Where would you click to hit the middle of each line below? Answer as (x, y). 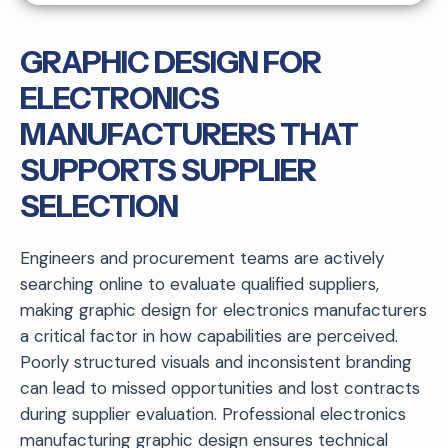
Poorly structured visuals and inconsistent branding (216, 361)
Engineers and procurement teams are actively (202, 257)
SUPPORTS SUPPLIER (168, 170)
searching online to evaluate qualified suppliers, (199, 283)
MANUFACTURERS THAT (189, 134)
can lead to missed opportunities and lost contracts (220, 387)
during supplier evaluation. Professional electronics (213, 413)
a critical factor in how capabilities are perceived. (209, 335)
